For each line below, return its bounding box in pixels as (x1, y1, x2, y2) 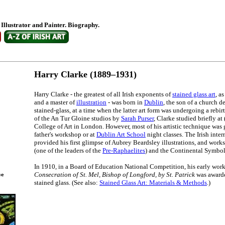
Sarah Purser (121, 115, 154, 123)
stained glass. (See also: (34, 179, 99, 187)
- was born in (106, 98, 144, 106)
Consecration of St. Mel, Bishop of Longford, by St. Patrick (34, 171, 195, 179)
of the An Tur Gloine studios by (34, 115, 121, 123)
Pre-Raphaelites (102, 147, 145, 155)
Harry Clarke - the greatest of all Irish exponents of (34, 90, 172, 98)
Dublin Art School (96, 131, 146, 139)
